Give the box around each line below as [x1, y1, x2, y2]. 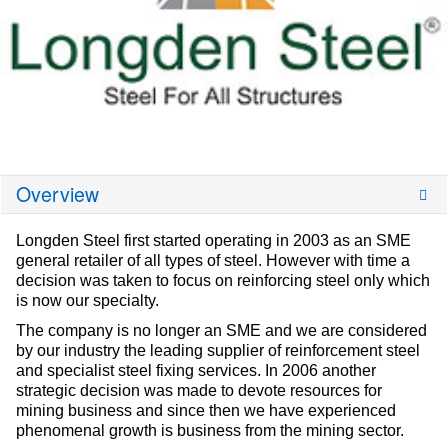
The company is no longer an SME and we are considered [16, 322, 427, 340]
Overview [16, 180, 99, 209]
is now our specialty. [16, 292, 159, 310]
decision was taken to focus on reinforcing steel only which [16, 272, 430, 290]
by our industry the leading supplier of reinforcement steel [16, 342, 420, 360]
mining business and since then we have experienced [16, 402, 396, 420]
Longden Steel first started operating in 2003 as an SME [16, 232, 411, 250]
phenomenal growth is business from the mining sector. [16, 422, 404, 440]
